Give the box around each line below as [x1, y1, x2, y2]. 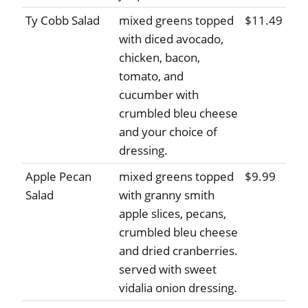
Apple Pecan [25, 168, 91, 185]
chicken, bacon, [119, 49, 200, 66]
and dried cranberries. [119, 243, 238, 259]
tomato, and [119, 68, 184, 85]
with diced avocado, [119, 31, 223, 47]
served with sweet [119, 261, 217, 278]
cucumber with [119, 87, 199, 103]
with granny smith [119, 187, 214, 203]
